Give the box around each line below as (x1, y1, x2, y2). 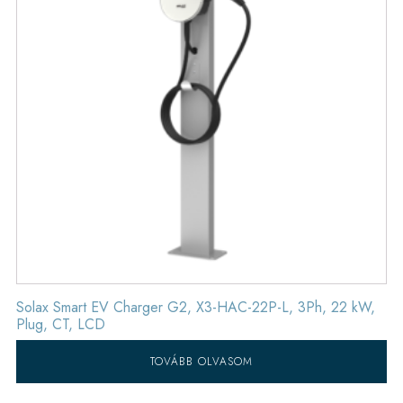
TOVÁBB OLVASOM (150, 353, 253, 370)
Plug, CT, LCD (15, 313, 105, 335)
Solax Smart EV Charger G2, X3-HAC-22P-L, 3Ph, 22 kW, (15, 296, 375, 318)
